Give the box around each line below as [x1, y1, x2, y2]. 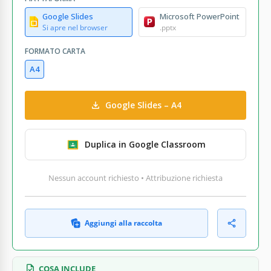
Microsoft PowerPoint [160, 10, 240, 22]
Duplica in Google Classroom [84, 139, 206, 151]
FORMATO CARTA [25, 45, 85, 56]
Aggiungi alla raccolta [85, 217, 162, 228]
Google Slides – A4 [105, 99, 181, 111]
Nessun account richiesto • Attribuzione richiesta [48, 172, 223, 183]
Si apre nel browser [42, 22, 108, 33]
